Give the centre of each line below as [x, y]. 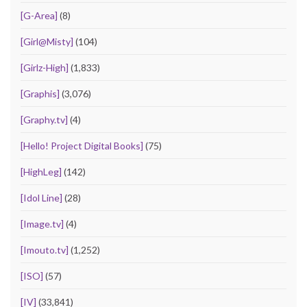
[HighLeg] [41, 172]
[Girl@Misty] [47, 42]
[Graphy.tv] [44, 120]
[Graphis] [40, 94]
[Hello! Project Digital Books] [82, 146]
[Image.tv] [42, 224]
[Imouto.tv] [45, 250]
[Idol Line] [41, 198]
